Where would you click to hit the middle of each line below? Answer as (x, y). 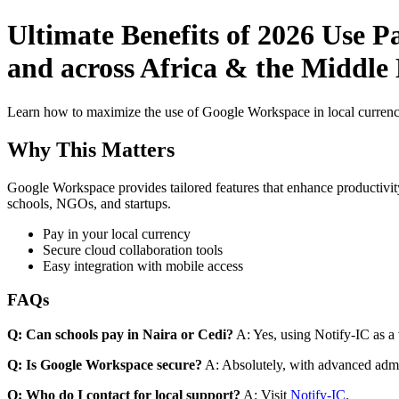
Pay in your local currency (117, 233)
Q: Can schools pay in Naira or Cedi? (120, 335)
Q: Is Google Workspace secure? (105, 365)
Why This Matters (91, 149)
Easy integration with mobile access (143, 265)
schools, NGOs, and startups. (89, 203)
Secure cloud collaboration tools (133, 249)
